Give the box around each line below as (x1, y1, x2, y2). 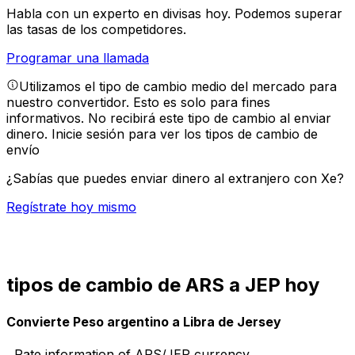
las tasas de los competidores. (6, 21, 186, 38)
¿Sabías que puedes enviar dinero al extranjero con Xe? (6, 170, 344, 187)
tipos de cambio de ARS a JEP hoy (6, 273, 319, 297)
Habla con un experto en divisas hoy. (6, 6, 235, 22)
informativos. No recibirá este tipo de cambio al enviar (6, 110, 331, 127)
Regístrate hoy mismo (6, 199, 136, 216)
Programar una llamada (6, 50, 149, 67)
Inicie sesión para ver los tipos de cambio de (52, 126, 318, 143)
